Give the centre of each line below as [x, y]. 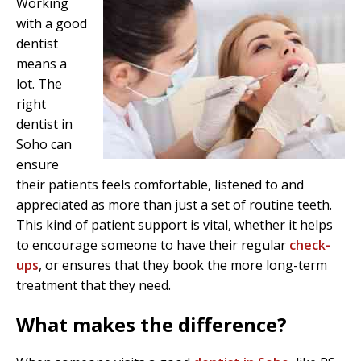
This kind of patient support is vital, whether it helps [174, 225]
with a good [52, 24]
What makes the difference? [151, 325]
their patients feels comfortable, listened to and [160, 185]
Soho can [44, 145]
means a [41, 64]
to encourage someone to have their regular [153, 245]
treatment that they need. [93, 286]
